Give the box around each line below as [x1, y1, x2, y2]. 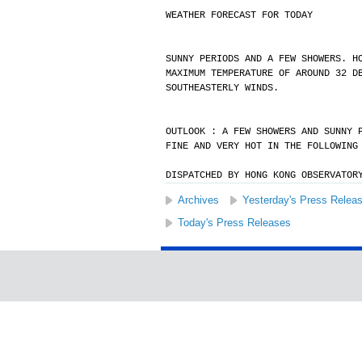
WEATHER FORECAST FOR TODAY [165, 10, 313, 21]
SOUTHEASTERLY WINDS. [165, 82, 279, 94]
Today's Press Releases [177, 217, 291, 229]
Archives [177, 194, 219, 206]
